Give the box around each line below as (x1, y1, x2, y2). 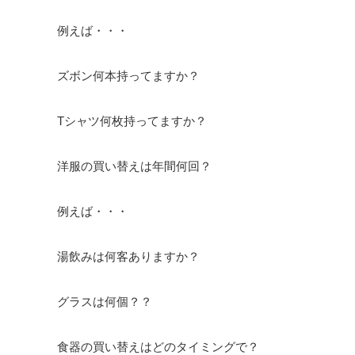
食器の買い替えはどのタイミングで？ (57, 340, 259, 353)
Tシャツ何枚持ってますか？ (57, 114, 207, 128)
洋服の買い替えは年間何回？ (57, 159, 212, 173)
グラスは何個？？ (57, 295, 152, 308)
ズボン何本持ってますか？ (57, 69, 200, 82)
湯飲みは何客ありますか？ (57, 250, 200, 263)
